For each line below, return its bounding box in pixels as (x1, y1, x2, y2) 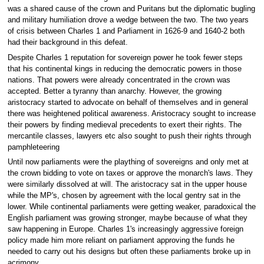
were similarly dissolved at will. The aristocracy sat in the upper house (7, 180, 247, 189)
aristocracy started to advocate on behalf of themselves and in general (7, 98, 248, 107)
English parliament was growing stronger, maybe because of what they (7, 214, 247, 222)
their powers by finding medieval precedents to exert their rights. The (7, 120, 242, 129)
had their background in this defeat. (7, 38, 128, 47)
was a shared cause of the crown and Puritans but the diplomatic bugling (7, 5, 255, 14)
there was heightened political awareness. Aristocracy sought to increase (7, 109, 256, 118)
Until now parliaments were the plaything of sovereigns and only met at (7, 158, 249, 166)
